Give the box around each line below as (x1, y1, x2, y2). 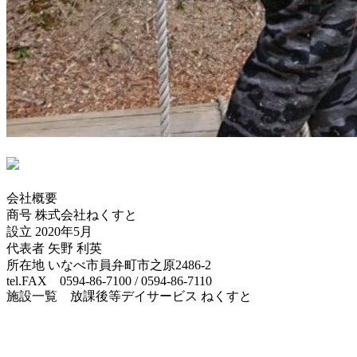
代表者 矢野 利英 (6, 241, 102, 255)
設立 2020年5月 (6, 224, 92, 238)
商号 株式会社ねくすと (6, 207, 137, 222)
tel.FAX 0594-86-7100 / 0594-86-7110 (6, 273, 212, 288)
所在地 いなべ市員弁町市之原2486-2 (6, 257, 211, 272)
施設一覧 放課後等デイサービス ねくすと (6, 288, 252, 303)
